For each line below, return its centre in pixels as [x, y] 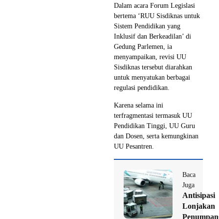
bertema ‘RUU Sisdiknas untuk [157, 16]
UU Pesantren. [134, 146]
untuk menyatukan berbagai [152, 77]
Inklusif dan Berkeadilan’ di [153, 36]
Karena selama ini [139, 105]
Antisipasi [199, 195]
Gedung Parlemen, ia [143, 46]
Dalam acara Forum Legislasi [154, 5]
